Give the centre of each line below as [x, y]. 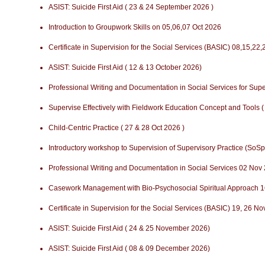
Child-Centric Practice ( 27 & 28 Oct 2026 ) [117, 128]
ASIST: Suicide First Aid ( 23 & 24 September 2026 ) [131, 7]
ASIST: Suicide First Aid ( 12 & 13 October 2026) [125, 67]
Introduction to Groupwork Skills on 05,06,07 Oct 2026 [135, 27]
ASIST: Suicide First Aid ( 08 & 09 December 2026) [129, 248]
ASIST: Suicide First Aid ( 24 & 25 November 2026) [129, 228]
